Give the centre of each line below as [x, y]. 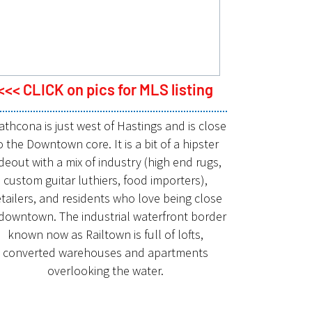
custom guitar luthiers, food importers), [105, 180]
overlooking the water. [105, 270]
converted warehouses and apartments [105, 252]
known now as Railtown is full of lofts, [105, 234]
